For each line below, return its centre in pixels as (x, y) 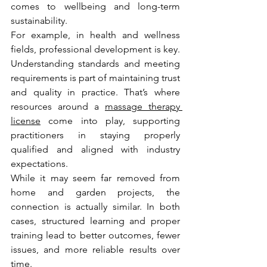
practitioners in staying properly (95, 135)
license (26, 121)
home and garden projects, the (95, 193)
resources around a (58, 107)
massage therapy (142, 107)
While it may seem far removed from (95, 178)
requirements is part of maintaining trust (95, 78)
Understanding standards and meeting (95, 64)
